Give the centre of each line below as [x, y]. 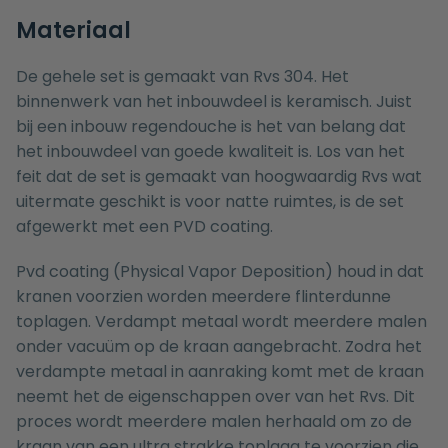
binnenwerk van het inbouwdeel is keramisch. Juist [214, 102]
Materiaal [73, 31]
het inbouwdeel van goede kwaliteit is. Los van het [210, 152]
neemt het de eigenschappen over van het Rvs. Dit [215, 397]
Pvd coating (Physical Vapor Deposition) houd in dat [220, 272]
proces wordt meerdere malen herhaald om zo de [214, 422]
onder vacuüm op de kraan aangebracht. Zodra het [219, 347]
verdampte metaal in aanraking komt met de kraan [220, 372]
